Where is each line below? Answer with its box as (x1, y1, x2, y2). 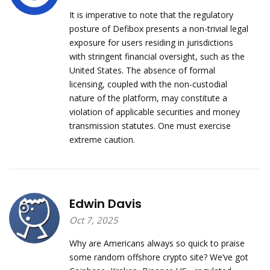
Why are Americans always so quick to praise (69, 237, 245, 249)
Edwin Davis (69, 195, 142, 212)
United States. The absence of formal (69, 64, 215, 76)
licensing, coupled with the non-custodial (69, 78, 227, 90)
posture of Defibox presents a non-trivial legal (69, 22, 248, 34)
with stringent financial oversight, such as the (69, 50, 245, 62)
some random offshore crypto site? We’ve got (69, 251, 248, 263)
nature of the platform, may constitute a (69, 92, 227, 104)
